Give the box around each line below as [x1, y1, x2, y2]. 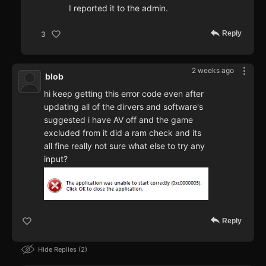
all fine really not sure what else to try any [44, 141, 205, 151]
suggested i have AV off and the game [44, 115, 193, 125]
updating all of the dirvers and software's [44, 102, 203, 112]
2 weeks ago [192, 66, 234, 75]
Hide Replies [38, 245, 78, 254]
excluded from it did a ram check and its [44, 128, 201, 138]
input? [44, 154, 68, 164]
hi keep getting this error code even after [44, 88, 204, 99]
